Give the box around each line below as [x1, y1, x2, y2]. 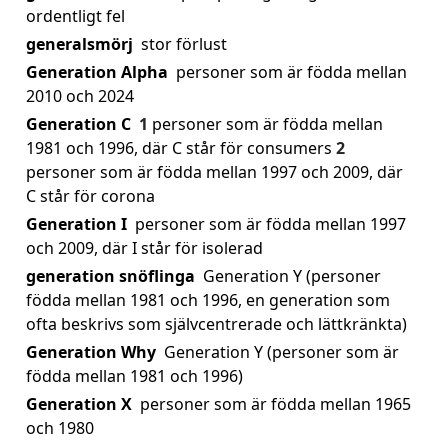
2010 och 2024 [26, 85, 134, 107]
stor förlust [141, 33, 227, 55]
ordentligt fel [26, 5, 125, 27]
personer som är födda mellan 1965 [140, 393, 411, 415]
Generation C [26, 113, 131, 135]
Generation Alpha [26, 61, 168, 83]
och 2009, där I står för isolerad [26, 237, 263, 259]
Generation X [26, 393, 132, 415]
